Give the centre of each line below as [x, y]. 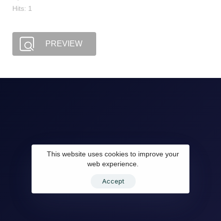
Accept [113, 181]
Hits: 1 [22, 8]
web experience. [113, 164]
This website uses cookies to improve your [113, 154]
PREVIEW [64, 43]
